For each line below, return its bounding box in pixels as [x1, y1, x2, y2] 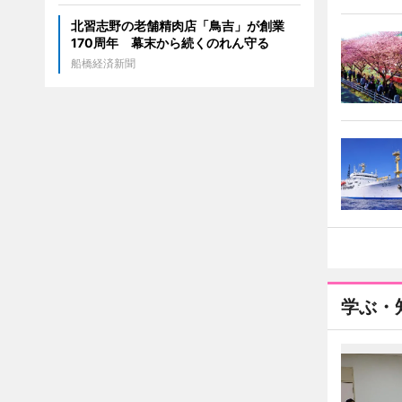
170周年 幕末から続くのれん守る [70, 35, 269, 50]
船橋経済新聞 [70, 57, 135, 70]
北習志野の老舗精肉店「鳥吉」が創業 [70, 18, 284, 33]
